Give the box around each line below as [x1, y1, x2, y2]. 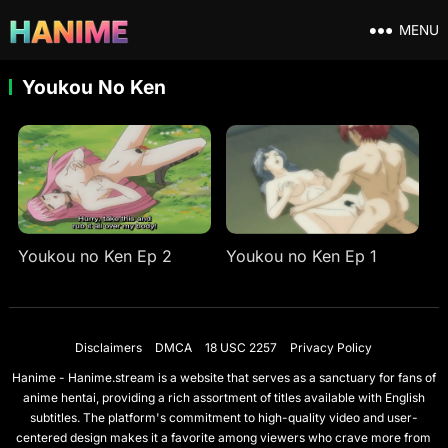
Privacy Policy [290, 339, 373, 355]
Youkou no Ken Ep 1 [225, 245, 377, 266]
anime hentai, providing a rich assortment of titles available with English [22, 389, 425, 405]
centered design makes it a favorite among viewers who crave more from [16, 429, 432, 445]
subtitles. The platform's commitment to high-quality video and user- [29, 409, 418, 425]
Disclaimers [75, 339, 143, 355]
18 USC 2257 [205, 339, 278, 355]
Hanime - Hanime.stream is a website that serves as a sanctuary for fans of [11, 369, 436, 385]
